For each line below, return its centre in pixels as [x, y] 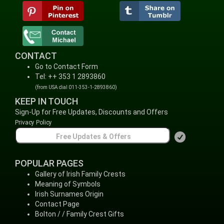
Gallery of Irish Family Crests [80, 174]
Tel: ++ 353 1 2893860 [70, 76]
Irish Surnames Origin [69, 194]
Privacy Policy [33, 122]
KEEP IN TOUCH [46, 101]
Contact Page [57, 204]
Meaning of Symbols [68, 184]
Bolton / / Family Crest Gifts [79, 214]
